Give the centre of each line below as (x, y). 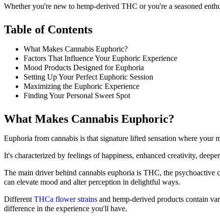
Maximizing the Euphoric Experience (82, 86)
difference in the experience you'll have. (66, 209)
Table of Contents (48, 30)
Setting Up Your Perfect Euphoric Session (88, 77)
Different (19, 199)
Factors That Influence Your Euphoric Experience (100, 58)
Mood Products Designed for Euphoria (84, 68)
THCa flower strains (66, 199)
